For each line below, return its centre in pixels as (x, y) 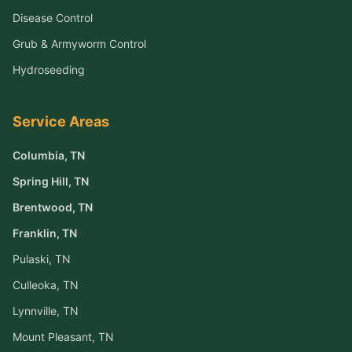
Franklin (35, 233)
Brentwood (42, 207)
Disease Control (53, 18)
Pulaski (31, 259)
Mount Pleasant (52, 337)
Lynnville (35, 311)
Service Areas (61, 122)
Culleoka (35, 285)
